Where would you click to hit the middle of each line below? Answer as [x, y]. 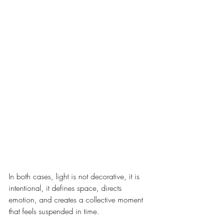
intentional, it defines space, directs [66, 188]
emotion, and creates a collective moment [77, 199]
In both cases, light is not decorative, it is [75, 176]
